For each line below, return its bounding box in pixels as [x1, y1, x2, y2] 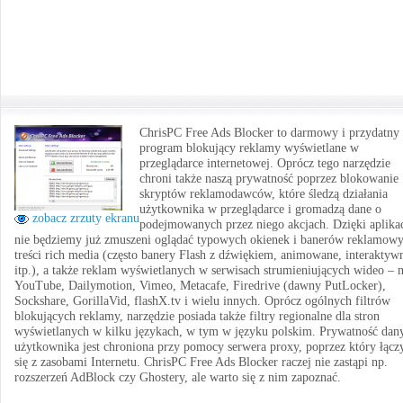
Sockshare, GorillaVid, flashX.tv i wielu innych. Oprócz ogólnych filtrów [14, 294, 390, 308]
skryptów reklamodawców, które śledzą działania [139, 187, 388, 201]
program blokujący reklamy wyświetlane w [139, 141, 359, 155]
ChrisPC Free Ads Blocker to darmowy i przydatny [139, 126, 399, 139]
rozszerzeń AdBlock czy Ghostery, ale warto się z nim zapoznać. [14, 371, 341, 384]
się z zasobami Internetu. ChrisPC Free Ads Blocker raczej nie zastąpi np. [14, 355, 388, 369]
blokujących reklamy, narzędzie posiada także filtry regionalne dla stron [14, 309, 380, 323]
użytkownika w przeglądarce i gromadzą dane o [139, 202, 381, 216]
